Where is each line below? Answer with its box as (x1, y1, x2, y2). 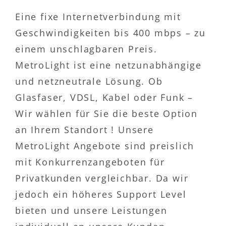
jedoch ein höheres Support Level (15, 188, 187, 201)
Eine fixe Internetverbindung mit (15, 11, 181, 23)
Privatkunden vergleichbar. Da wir (15, 172, 189, 185)
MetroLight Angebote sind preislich (15, 140, 195, 152)
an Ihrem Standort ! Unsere (15, 124, 154, 136)
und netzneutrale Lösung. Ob (15, 75, 163, 88)
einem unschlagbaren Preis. (15, 43, 157, 55)
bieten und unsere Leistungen (15, 204, 167, 217)
